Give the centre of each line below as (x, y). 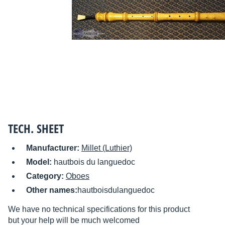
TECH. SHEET (36, 129)
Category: (46, 176)
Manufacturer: (54, 148)
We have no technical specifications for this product (99, 209)
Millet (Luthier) (107, 148)
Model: (40, 162)
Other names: (52, 190)
